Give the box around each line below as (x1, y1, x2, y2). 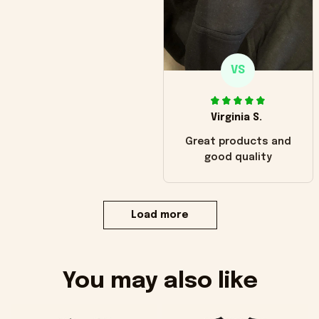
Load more (131, 210, 189, 221)
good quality (204, 152, 272, 162)
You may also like (61, 270, 258, 294)
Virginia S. (211, 112, 263, 122)
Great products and (184, 136, 291, 147)
